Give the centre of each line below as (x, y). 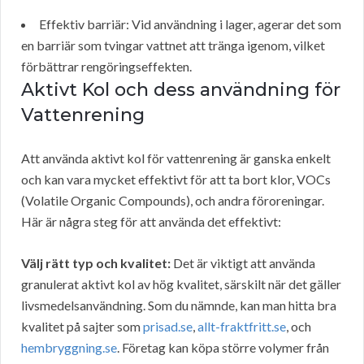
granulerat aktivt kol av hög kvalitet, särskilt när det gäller (181, 284)
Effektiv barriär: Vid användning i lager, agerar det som (190, 24)
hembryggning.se (69, 348)
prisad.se (168, 327)
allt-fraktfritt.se (242, 327)
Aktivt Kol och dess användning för (181, 90)
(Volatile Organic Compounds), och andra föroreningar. (173, 201)
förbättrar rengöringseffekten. (106, 67)
